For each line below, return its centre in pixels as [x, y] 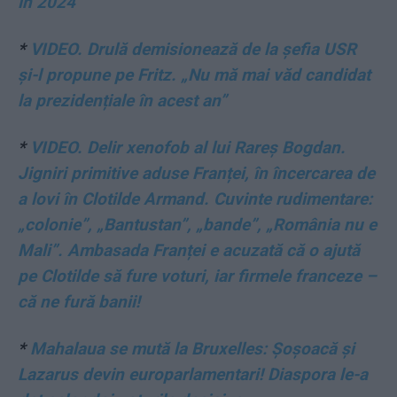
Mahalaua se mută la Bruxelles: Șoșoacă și [192, 349]
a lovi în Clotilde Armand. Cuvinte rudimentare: [195, 199]
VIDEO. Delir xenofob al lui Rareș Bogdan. [188, 148]
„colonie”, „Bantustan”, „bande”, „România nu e [197, 225]
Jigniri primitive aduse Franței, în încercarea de [196, 173]
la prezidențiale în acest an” [122, 101]
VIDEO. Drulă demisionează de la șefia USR [193, 49]
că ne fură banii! [79, 302]
